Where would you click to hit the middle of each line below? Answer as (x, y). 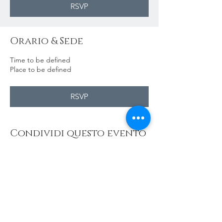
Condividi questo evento (78, 133)
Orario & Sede (47, 41)
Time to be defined (40, 60)
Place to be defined (41, 69)
